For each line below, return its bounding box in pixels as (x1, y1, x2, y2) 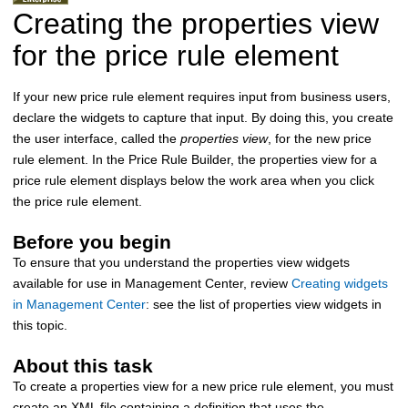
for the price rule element (13, 38, 339, 72)
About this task (13, 354, 153, 376)
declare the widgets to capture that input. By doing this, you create (13, 109, 393, 125)
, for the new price (268, 130, 372, 146)
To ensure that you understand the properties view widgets (13, 254, 350, 270)
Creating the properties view (13, 6, 379, 40)
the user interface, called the (13, 130, 180, 146)
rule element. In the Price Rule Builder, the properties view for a (13, 151, 377, 167)
